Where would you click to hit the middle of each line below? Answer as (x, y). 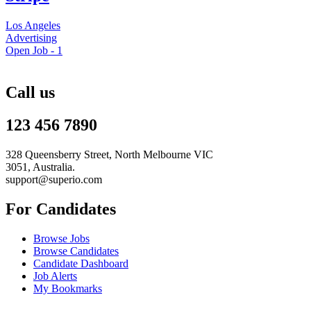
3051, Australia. (40, 167)
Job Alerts (55, 276)
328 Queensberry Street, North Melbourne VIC (109, 155)
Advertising (31, 38)
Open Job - (31, 51)
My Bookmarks (68, 288)
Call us (30, 93)
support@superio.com (54, 180)
